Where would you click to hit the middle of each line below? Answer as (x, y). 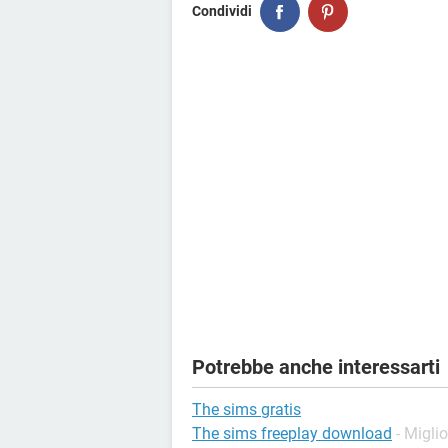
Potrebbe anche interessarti (316, 366)
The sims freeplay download (292, 433)
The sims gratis (246, 409)
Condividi (222, 11)
